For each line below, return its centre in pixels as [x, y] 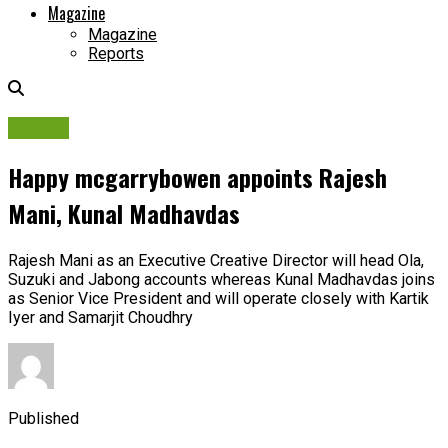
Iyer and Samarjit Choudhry [100, 317]
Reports [116, 54]
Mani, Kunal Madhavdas [124, 212]
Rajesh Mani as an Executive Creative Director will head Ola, [216, 260]
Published [43, 418]
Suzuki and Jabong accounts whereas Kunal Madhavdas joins [221, 279]
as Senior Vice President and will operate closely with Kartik [218, 298]
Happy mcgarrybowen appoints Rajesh [197, 176]
